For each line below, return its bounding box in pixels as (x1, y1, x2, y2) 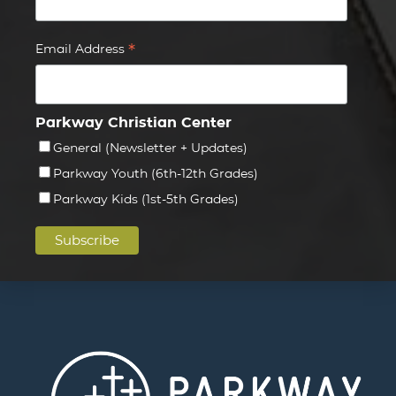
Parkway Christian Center (35, 113, 232, 131)
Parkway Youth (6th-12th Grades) (53, 164, 258, 181)
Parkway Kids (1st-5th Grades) (53, 190, 239, 207)
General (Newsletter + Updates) (53, 139, 247, 156)
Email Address (35, 40, 128, 57)
